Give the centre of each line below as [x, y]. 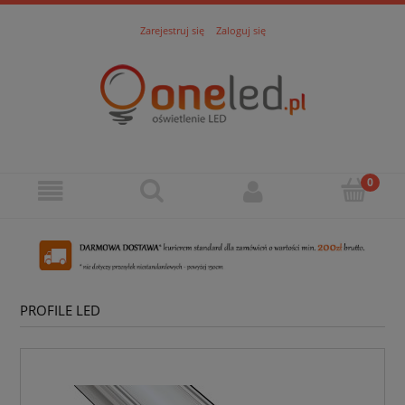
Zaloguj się [240, 30]
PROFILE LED [60, 311]
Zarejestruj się [172, 30]
